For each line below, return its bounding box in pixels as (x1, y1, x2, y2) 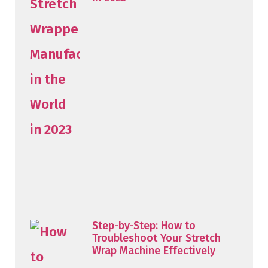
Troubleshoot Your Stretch (92, 232, 221, 245)
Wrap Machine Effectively (92, 244, 215, 258)
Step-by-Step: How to (92, 219, 196, 233)
